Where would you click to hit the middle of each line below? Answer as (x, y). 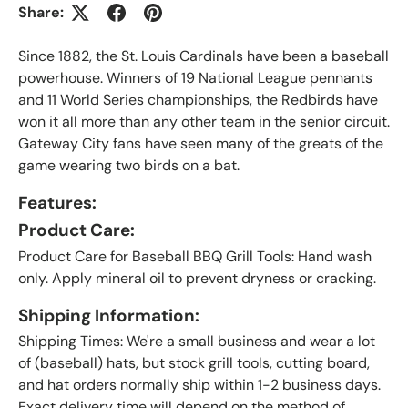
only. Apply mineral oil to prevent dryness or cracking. (197, 278)
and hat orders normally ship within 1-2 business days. (199, 385)
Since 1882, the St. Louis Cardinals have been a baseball (204, 56)
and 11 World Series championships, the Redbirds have (198, 100)
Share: (41, 12)
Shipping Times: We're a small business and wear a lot (197, 342)
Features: (57, 203)
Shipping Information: (109, 315)
